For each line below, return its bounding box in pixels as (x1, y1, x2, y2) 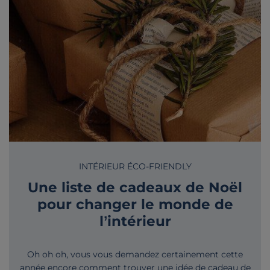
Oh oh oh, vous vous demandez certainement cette (27, 248, 243, 260)
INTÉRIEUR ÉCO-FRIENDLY (78, 160, 192, 172)
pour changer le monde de (37, 195, 233, 213)
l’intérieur (99, 212, 171, 230)
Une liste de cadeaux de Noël (28, 178, 242, 196)
